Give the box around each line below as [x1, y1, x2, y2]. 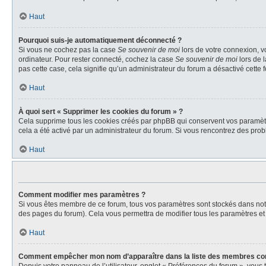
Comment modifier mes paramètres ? [18, 191, 145, 199]
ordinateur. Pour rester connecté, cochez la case [18, 55, 175, 64]
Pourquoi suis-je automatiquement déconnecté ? [18, 36, 182, 45]
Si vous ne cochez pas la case [18, 46, 118, 54]
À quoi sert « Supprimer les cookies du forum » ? [18, 107, 183, 116]
